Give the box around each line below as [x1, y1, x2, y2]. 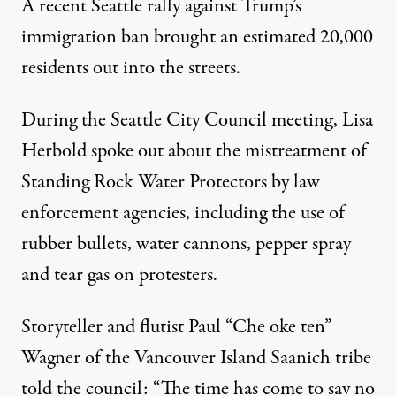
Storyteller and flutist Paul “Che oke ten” [21, 313, 331, 341]
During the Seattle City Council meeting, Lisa [21, 106, 373, 134]
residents [21, 54, 88, 82]
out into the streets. [88, 54, 240, 82]
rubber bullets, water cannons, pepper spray [21, 230, 351, 258]
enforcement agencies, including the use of [21, 199, 345, 227]
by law [267, 168, 320, 196]
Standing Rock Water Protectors [21, 168, 267, 196]
